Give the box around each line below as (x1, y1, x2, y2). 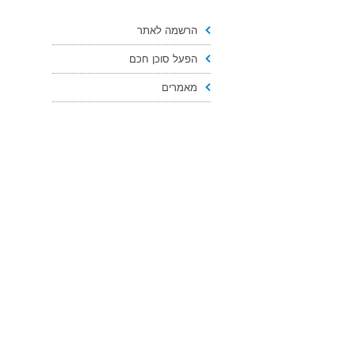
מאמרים (162, 82, 197, 94)
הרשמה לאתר (137, 25, 197, 36)
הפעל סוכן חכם (129, 53, 197, 65)
